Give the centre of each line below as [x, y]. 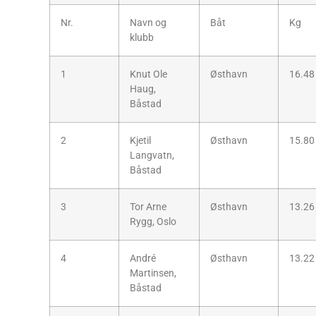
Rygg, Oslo [153, 221]
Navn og [148, 23]
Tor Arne [148, 207]
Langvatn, [152, 155]
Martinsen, [153, 273]
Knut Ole [148, 74]
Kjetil [140, 140]
